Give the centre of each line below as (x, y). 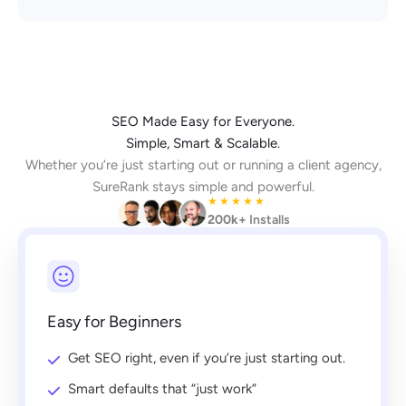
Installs (268, 220)
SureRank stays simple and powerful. (203, 187)
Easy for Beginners (114, 322)
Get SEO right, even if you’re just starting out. (207, 358)
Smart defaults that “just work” (162, 389)
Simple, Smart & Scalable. (203, 144)
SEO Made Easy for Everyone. (203, 122)
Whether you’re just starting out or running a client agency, (203, 165)
